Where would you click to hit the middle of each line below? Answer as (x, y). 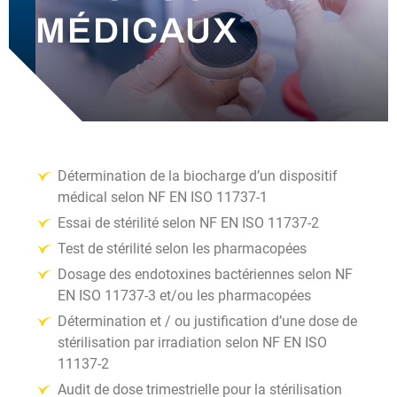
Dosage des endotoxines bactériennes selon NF (205, 274)
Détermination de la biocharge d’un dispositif (198, 176)
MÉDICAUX (137, 31)
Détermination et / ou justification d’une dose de (207, 321)
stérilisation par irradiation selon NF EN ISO (192, 343)
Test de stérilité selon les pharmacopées (182, 249)
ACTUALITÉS (82, 38)
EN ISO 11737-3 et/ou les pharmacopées (184, 296)
